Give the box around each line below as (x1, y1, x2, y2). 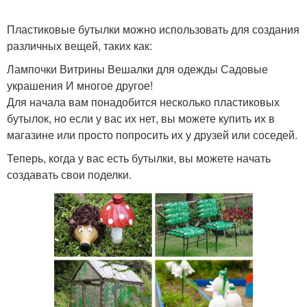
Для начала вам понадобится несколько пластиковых (7, 94, 280, 110)
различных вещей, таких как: (7, 38, 152, 53)
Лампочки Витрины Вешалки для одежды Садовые (7, 61, 268, 77)
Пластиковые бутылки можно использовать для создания (7, 21, 299, 37)
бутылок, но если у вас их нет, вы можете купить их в (7, 110, 275, 126)
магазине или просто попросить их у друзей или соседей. (7, 127, 297, 143)
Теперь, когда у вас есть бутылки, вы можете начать (7, 150, 271, 166)
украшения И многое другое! (7, 77, 153, 93)
